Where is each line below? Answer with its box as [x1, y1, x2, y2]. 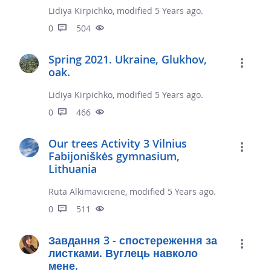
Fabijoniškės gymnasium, [48, 149, 180, 164]
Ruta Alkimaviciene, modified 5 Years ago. [48, 186, 216, 198]
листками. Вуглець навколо [48, 246, 198, 261]
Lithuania [48, 162, 97, 177]
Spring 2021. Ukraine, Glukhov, [48, 52, 207, 67]
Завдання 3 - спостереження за [48, 233, 217, 248]
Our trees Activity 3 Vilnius [48, 136, 187, 151]
